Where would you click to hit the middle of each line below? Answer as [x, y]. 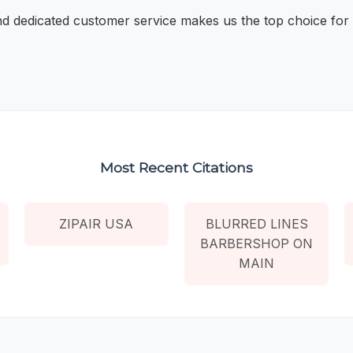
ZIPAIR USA [97, 223]
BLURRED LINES [256, 223]
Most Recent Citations [176, 167]
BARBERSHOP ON [257, 243]
